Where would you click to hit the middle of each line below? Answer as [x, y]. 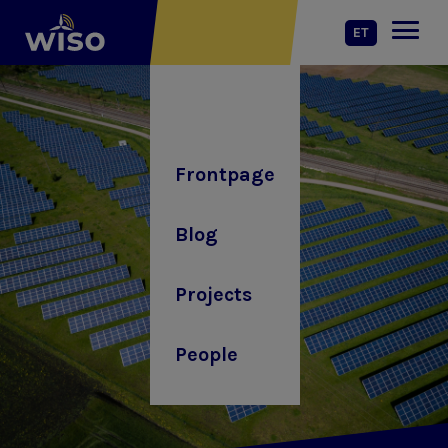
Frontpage [225, 174]
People [206, 354]
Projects [213, 294]
